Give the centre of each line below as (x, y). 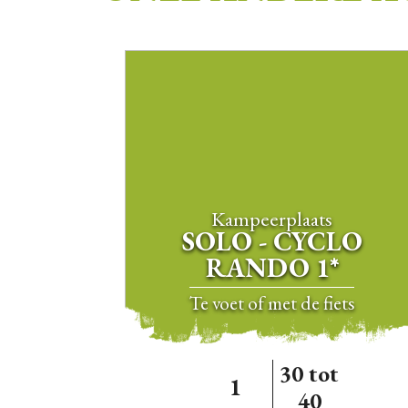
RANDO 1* (272, 267)
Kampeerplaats (272, 218)
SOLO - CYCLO (272, 241)
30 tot (310, 374)
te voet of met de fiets (278, 302)
